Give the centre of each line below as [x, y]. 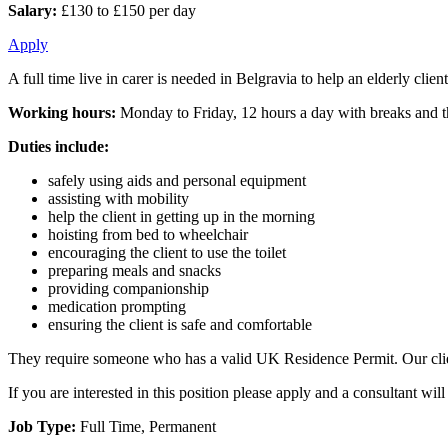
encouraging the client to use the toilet [167, 252]
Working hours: [62, 112]
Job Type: [42, 426]
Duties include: [58, 146]
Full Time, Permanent [146, 426]
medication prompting [117, 306]
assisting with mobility [118, 198]
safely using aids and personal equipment [177, 180]
